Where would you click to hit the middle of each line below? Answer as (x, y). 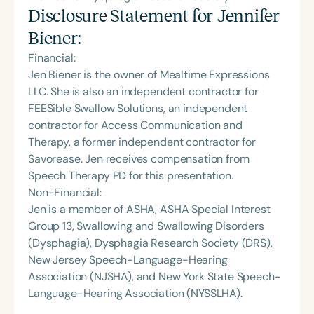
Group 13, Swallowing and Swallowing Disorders (146, 226)
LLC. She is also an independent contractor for (143, 91)
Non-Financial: (65, 192)
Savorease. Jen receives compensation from (139, 158)
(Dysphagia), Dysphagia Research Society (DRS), (150, 243)
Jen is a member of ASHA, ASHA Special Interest (149, 209)
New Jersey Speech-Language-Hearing (128, 259)
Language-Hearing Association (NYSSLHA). (135, 293)
